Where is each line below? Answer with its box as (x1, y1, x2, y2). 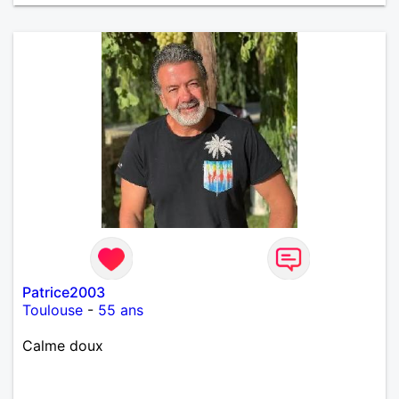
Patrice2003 (22, 282, 105, 301)
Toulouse (22, 300, 83, 319)
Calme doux (22, 336, 103, 354)
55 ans (98, 300, 143, 319)
